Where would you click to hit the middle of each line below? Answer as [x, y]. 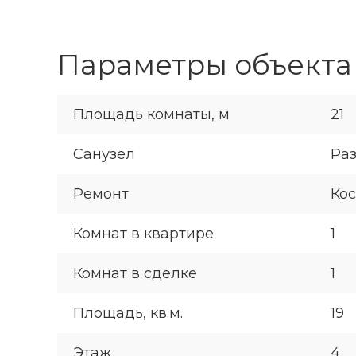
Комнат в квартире [143, 234]
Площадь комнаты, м [151, 115]
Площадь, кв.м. [128, 313]
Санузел [104, 155]
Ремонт [101, 194]
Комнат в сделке [135, 274]
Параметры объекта [205, 65]
